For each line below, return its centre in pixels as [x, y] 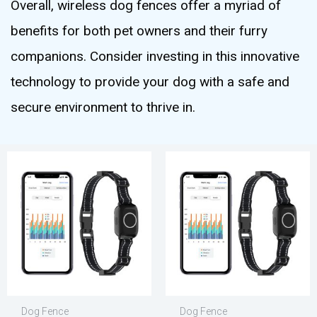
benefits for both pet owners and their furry [139, 30]
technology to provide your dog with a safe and [150, 81]
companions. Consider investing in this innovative [155, 56]
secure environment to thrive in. [103, 107]
